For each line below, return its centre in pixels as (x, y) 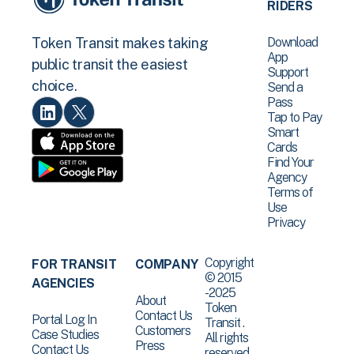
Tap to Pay (295, 117)
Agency (287, 177)
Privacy (286, 222)
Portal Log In (64, 320)
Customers (163, 331)
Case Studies (65, 335)
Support (288, 72)
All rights (227, 338)
